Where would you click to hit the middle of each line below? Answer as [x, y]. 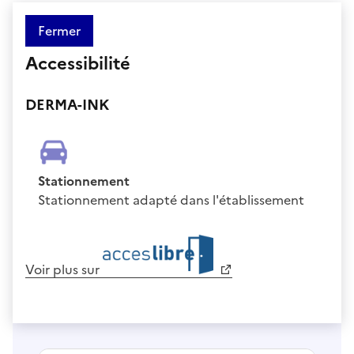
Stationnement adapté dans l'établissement [171, 200]
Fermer [59, 30]
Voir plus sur [64, 269]
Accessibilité [78, 63]
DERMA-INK [67, 104]
